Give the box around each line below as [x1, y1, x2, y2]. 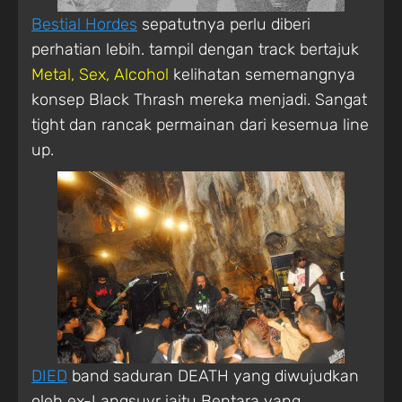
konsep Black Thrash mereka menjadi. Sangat [31, 89, 367, 109]
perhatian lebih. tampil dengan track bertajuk [31, 39, 359, 59]
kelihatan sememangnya [173, 64, 355, 84]
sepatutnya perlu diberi [137, 13, 310, 34]
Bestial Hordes [31, 13, 137, 34]
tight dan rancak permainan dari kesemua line [31, 114, 369, 135]
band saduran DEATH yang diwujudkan [67, 365, 359, 386]
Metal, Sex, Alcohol [31, 64, 173, 84]
